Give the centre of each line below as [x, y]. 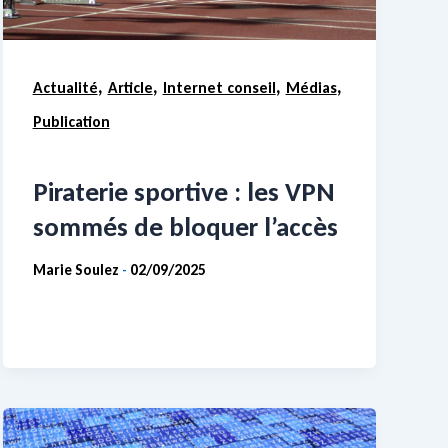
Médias [311, 88]
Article [130, 88]
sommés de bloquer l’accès [185, 226]
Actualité [65, 88]
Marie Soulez [77, 270]
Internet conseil [219, 88]
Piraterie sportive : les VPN [183, 191]
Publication [71, 122]
